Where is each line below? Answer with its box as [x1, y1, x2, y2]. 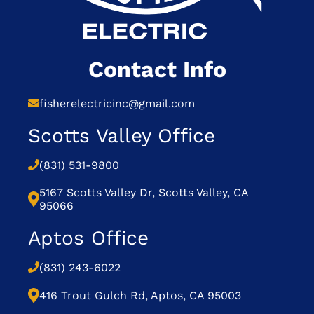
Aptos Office [28, 226, 149, 250]
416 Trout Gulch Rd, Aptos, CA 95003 [39, 289, 241, 302]
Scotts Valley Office [28, 123, 215, 147]
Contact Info [88, 55, 226, 83]
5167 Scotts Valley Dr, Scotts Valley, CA [39, 185, 248, 199]
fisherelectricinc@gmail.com [39, 96, 195, 110]
